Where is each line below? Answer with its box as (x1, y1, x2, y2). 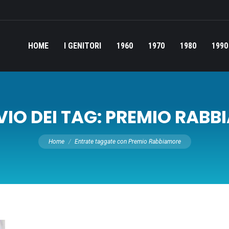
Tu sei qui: (38, 128, 67, 138)
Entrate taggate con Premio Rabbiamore (74, 138, 181, 145)
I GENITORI (64, 41, 101, 51)
